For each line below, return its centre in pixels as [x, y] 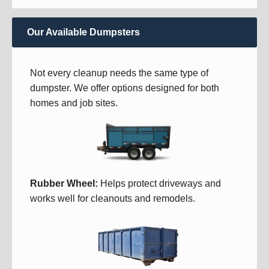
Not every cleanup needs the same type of [119, 73]
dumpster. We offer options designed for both [125, 88]
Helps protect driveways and [159, 183]
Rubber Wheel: [64, 183]
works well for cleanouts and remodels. [113, 198]
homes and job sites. [74, 103]
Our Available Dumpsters [83, 32]
